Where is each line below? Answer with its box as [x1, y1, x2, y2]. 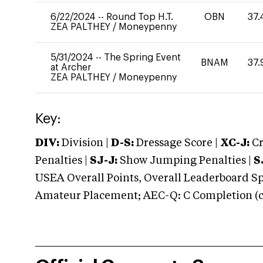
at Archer [50, 63, 91, 72]
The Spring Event [104, 53, 181, 62]
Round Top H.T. [106, 12, 173, 22]
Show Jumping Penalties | [117, 156, 254, 166]
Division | [59, 138, 111, 149]
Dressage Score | [134, 138, 218, 149]
